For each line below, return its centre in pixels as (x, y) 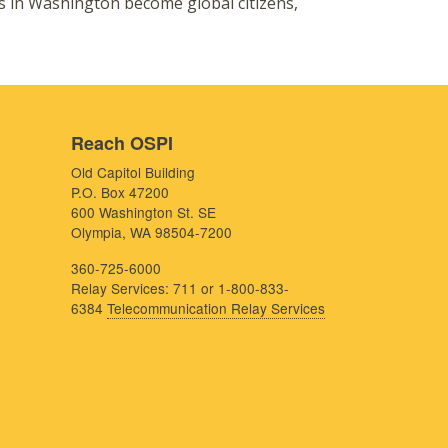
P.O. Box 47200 (120, 191)
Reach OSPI (122, 142)
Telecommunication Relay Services (216, 307)
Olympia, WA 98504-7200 (151, 231)
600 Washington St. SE (143, 211)
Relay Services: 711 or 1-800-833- (180, 287)
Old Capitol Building (133, 171)
